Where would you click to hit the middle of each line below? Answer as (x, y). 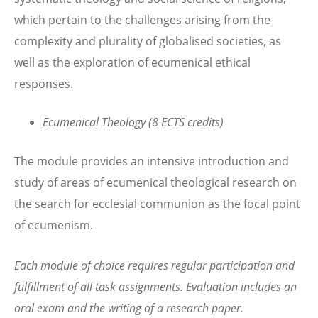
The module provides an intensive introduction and (152, 161)
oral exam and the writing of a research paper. (129, 308)
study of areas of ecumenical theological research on (155, 183)
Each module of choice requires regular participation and (154, 266)
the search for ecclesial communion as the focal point (157, 204)
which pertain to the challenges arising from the (142, 20)
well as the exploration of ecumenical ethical (132, 62)
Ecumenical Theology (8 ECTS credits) (133, 122)
